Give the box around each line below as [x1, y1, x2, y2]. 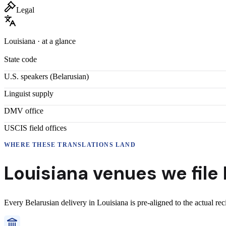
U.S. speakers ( [4, 72, 52, 81]
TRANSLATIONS [58, 141, 114, 148]
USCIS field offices [4, 123, 67, 132]
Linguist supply [4, 89, 53, 98]
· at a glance [35, 36, 76, 45]
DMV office [4, 106, 43, 115]
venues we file [88, 161, 218, 186]
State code [4, 54, 37, 64]
